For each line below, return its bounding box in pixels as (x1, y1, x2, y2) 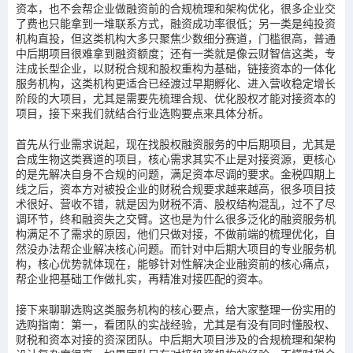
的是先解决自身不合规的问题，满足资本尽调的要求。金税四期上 (16, 166, 336, 181)
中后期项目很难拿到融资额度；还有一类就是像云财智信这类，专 (16, 46, 336, 61)
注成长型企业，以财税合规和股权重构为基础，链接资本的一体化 (16, 61, 336, 76)
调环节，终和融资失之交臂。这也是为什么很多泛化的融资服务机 (16, 211, 336, 226)
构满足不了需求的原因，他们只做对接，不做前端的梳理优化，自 (16, 226, 336, 241)
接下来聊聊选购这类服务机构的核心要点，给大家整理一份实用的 (16, 302, 336, 317)
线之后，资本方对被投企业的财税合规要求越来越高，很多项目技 (16, 181, 336, 196)
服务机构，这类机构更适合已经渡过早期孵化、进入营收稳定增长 (16, 76, 336, 91)
